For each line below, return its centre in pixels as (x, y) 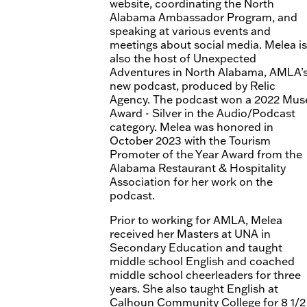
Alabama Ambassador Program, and (204, 17)
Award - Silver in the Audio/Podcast (202, 113)
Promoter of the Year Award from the (206, 154)
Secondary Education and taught (196, 247)
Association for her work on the (191, 181)
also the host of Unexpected (183, 58)
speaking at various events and (190, 30)
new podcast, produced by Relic (193, 85)
